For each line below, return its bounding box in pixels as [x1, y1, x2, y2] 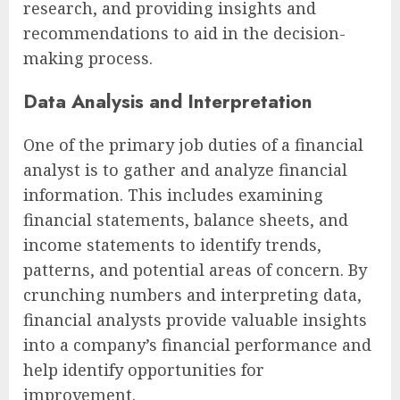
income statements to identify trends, [23, 234, 321, 256]
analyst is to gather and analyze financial [23, 159, 347, 181]
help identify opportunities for [23, 359, 264, 381]
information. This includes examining [23, 184, 323, 206]
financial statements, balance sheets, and [23, 209, 348, 231]
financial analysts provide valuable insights [23, 309, 367, 331]
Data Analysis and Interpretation [23, 87, 312, 115]
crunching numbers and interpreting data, [23, 284, 362, 306]
